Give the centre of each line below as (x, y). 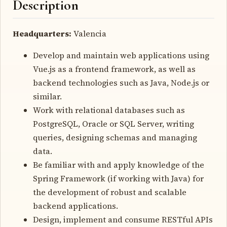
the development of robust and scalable (110, 192)
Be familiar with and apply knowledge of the (119, 164)
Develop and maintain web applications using (121, 55)
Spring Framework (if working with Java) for (118, 178)
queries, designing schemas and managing (115, 137)
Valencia (89, 33)
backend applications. (75, 205)
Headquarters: (42, 33)
